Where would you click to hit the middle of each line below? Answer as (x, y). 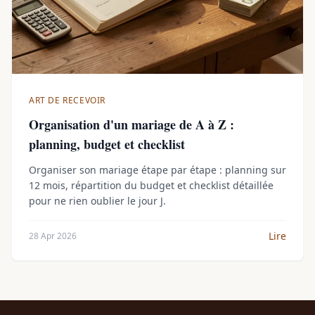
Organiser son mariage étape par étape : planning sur (157, 170)
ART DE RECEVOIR (67, 100)
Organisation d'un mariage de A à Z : (131, 124)
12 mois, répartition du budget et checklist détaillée (151, 185)
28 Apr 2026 (53, 236)
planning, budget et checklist (107, 144)
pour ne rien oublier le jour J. (97, 201)
